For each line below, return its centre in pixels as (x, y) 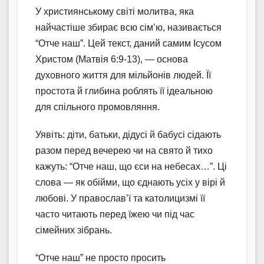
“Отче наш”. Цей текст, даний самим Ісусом (128, 43)
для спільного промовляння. (98, 107)
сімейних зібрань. (74, 230)
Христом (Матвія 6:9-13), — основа (112, 59)
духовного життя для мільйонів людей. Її (123, 75)
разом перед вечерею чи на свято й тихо (124, 150)
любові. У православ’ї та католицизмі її (120, 198)
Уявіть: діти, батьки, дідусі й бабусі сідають (128, 134)
